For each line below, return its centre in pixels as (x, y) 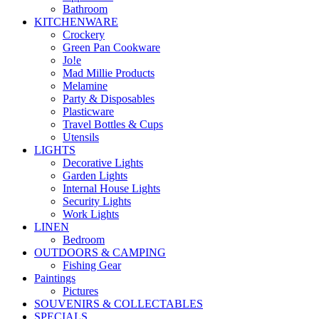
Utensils (81, 137)
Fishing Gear (92, 265)
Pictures (80, 291)
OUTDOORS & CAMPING (100, 252)
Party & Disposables (109, 98)
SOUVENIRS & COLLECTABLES (119, 303)
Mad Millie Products (109, 73)
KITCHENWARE (76, 21)
